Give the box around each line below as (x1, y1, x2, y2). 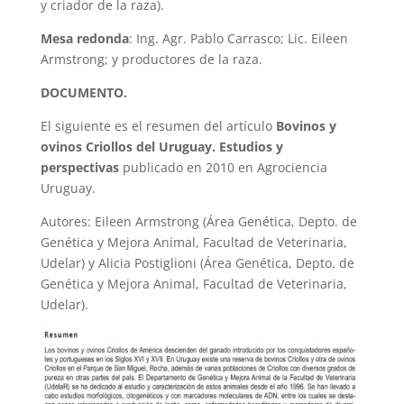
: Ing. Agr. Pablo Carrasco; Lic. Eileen (128, 29, 348, 47)
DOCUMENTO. (40, 83, 127, 101)
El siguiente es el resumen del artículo (40, 116, 276, 134)
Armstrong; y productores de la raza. (40, 50, 262, 68)
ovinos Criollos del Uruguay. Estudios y (40, 137, 283, 155)
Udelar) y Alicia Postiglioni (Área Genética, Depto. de (40, 253, 354, 271)
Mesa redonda (40, 29, 129, 47)
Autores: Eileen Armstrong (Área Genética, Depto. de (40, 212, 357, 230)
